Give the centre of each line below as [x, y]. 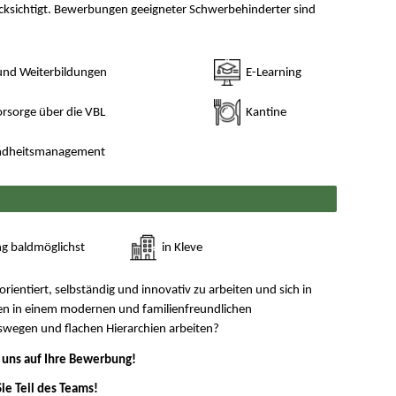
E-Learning [272, 73]
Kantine [264, 113]
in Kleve [181, 247]
